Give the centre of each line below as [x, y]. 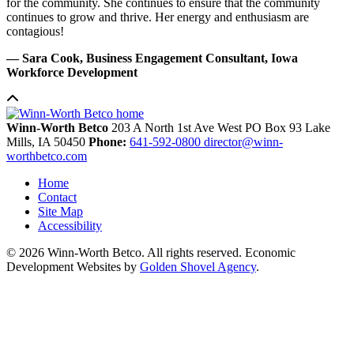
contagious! [37, 31]
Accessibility [70, 225]
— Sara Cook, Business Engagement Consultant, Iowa [152, 58]
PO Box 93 [275, 127]
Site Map [60, 211]
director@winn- [243, 141]
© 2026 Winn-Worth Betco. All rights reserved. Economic [151, 252]
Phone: [109, 141]
